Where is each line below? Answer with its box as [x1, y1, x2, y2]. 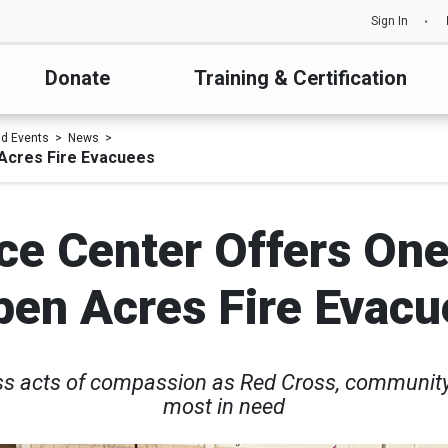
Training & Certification [194, 66, 408, 90]
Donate [44, 66, 110, 90]
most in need [163, 394, 285, 419]
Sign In [371, 14, 408, 28]
